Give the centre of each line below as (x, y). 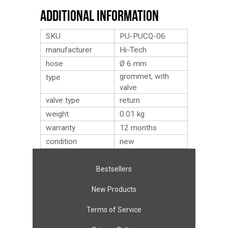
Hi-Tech (133, 50)
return (130, 100)
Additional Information (99, 16)
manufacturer (69, 50)
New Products (114, 189)
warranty (61, 128)
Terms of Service (114, 210)
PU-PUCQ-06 (142, 36)
